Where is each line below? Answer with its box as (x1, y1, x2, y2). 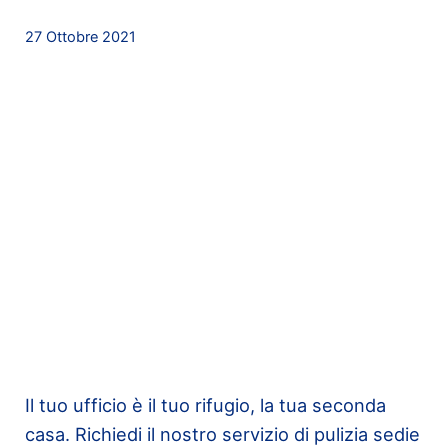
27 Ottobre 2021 (24, 27, 136, 46)
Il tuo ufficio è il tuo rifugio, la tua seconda (24, 394, 386, 417)
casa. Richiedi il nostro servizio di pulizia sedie (24, 423, 420, 446)
